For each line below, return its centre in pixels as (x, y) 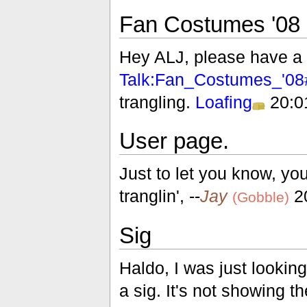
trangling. (157, 102)
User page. (174, 140)
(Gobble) (260, 197)
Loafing (223, 102)
